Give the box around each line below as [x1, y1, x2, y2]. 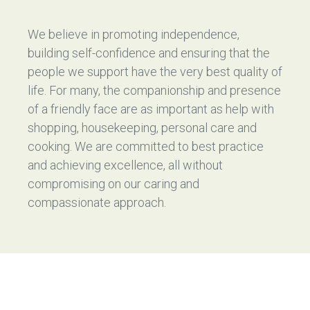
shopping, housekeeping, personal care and [28, 120, 257, 135]
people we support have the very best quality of [28, 64, 282, 79]
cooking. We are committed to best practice [28, 139, 264, 154]
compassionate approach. [28, 195, 166, 210]
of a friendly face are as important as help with [28, 102, 274, 116]
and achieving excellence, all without [28, 158, 223, 172]
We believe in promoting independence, [28, 27, 239, 42]
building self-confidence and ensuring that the [28, 46, 270, 60]
